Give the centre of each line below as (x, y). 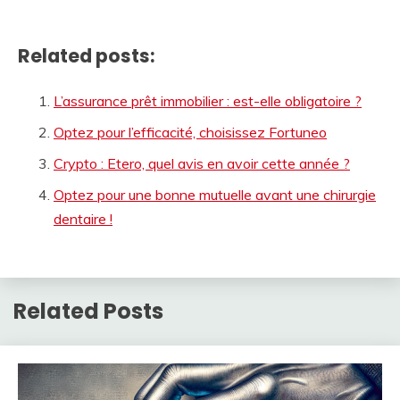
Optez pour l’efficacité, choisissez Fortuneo (190, 133)
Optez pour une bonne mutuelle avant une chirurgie (215, 195)
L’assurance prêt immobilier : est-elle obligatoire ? (208, 101)
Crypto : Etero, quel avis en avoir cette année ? (202, 164)
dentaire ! (83, 219)
